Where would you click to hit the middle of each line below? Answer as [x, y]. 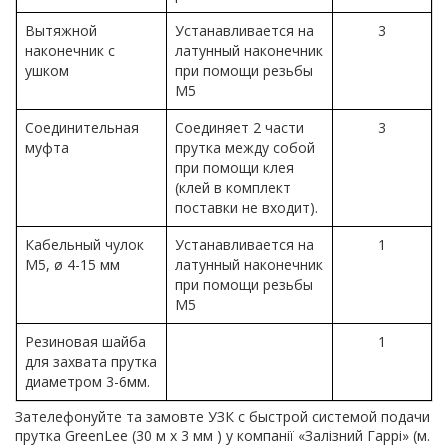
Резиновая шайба [85, 342]
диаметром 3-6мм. [87, 382]
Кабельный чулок [84, 245]
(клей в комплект [233, 188]
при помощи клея [234, 168]
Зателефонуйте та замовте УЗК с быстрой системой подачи [222, 417]
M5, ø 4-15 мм [74, 265]
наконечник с [70, 51]
